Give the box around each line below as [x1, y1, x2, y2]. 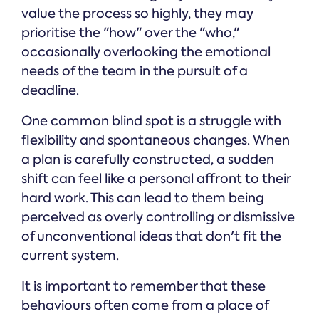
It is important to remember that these [21, 278, 266, 296]
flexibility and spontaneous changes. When [21, 132, 290, 150]
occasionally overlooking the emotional [21, 43, 271, 61]
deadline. [21, 82, 79, 100]
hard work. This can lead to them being [21, 189, 264, 207]
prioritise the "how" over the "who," [21, 24, 239, 42]
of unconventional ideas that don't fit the [21, 228, 281, 246]
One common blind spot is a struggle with [21, 113, 281, 130]
